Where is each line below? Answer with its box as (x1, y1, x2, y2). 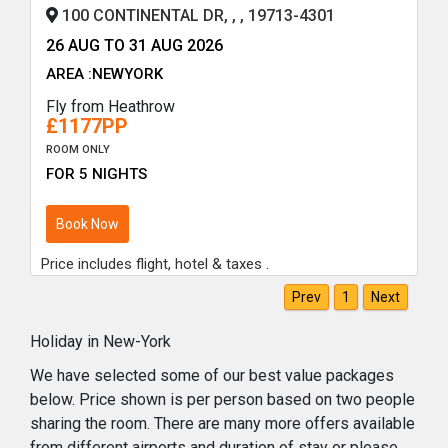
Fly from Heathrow (46, 97, 175, 117)
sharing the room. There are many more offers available (30, 413, 415, 433)
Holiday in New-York (30, 331, 171, 351)
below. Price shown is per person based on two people (30, 389, 415, 409)
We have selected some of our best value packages (30, 365, 394, 385)
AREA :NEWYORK (46, 65, 163, 84)
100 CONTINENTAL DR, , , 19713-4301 (62, 6, 335, 26)
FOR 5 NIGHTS (46, 164, 147, 183)
